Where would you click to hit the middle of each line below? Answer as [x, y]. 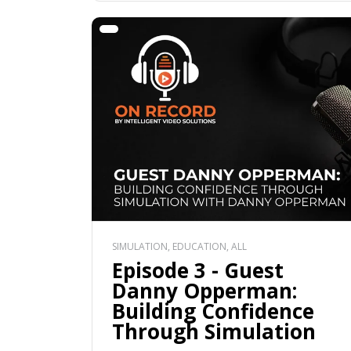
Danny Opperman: [204, 291]
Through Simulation [214, 332]
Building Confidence [213, 311]
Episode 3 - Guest [198, 271]
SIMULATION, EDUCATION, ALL [179, 247]
